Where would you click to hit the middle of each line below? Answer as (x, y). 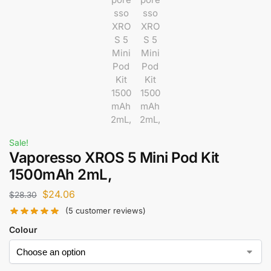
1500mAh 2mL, (60, 175)
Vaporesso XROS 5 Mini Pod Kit (114, 158)
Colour (23, 230)
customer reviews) (110, 211)
